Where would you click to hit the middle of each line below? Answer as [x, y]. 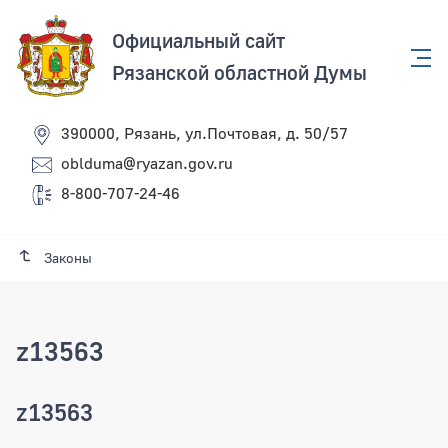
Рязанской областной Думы [239, 72]
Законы [67, 257]
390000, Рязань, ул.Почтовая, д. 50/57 [204, 133]
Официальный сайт [198, 40]
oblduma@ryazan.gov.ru [147, 163]
